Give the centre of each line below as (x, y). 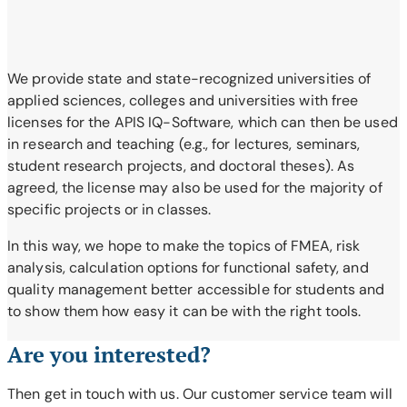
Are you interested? (109, 354)
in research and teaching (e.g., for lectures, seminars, (184, 144)
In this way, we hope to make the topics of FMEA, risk (184, 246)
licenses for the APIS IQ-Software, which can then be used (203, 123)
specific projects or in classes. (109, 210)
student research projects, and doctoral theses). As (181, 166)
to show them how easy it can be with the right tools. (184, 312)
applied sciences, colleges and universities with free (183, 101)
